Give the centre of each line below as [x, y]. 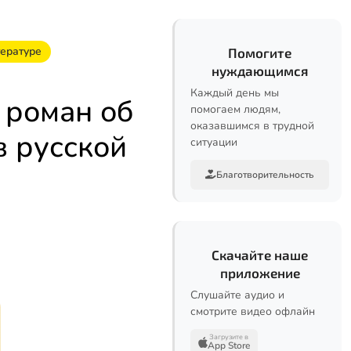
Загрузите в [229, 337]
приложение [260, 273]
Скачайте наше [260, 255]
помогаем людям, [235, 109]
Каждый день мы [235, 93]
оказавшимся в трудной [252, 126]
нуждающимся [260, 71]
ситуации [214, 142]
